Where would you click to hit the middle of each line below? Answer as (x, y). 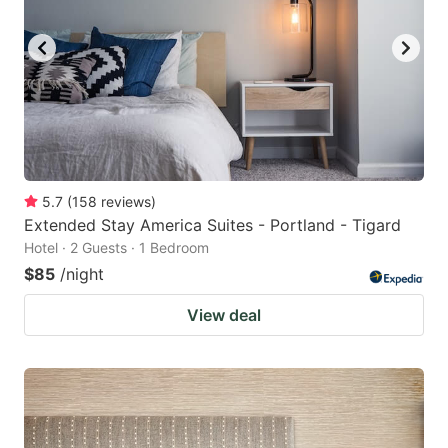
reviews (126, 202)
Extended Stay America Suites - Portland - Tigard (212, 225)
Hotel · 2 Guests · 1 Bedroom (116, 248)
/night (82, 274)
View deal (224, 315)
